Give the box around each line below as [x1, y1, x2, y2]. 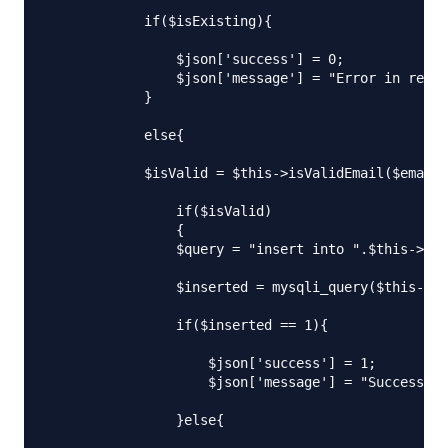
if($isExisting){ [48, 12, 272, 29]
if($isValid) [48, 202, 272, 219]
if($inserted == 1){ [48, 316, 328, 333]
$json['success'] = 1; [48, 354, 376, 371]
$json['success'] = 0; [48, 50, 344, 67]
